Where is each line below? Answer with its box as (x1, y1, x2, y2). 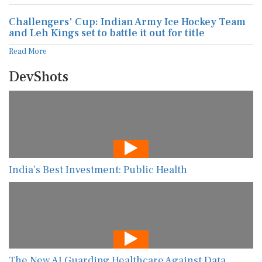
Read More (9, 46, 47, 57)
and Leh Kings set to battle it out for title (9, 26, 205, 40)
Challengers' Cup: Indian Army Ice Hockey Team (9, 15, 246, 29)
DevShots (9, 68, 68, 86)
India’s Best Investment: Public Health (9, 163, 187, 177)
